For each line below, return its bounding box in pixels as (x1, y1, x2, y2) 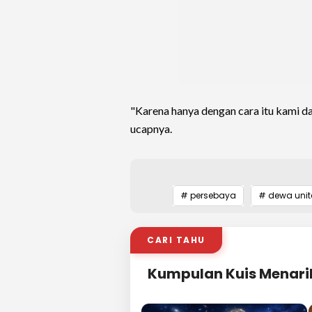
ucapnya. (130, 122, 172, 136)
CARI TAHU (147, 234, 205, 247)
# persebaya (180, 189, 236, 202)
